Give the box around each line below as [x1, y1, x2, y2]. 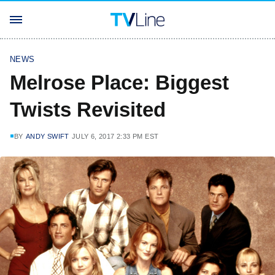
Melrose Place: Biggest [10, 71, 229, 94]
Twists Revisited [10, 98, 166, 121]
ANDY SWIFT [25, 133, 69, 140]
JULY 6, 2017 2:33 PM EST [71, 133, 159, 140]
